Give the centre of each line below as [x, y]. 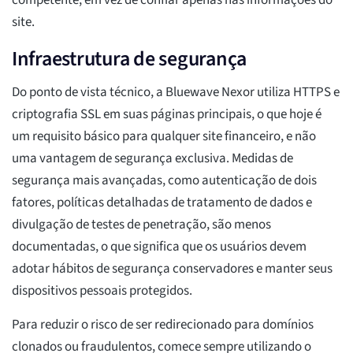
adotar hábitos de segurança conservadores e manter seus [172, 269]
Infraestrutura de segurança [129, 59]
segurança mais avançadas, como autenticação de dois [164, 181]
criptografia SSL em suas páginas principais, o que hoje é [167, 115]
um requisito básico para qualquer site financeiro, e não [164, 137]
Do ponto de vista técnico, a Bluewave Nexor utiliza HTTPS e [176, 93]
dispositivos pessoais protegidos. [102, 291]
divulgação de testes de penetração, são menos [141, 225]
